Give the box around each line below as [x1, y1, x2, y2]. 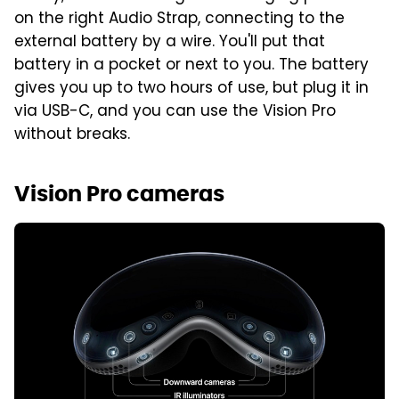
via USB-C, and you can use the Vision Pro [14, 100, 336, 126]
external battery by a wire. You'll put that [14, 30, 325, 56]
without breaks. [14, 123, 130, 149]
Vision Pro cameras [14, 180, 224, 208]
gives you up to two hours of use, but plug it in [14, 77, 369, 102]
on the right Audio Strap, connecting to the [14, 7, 345, 33]
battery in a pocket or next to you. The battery [14, 53, 369, 79]
